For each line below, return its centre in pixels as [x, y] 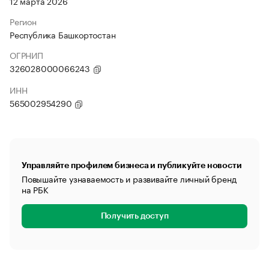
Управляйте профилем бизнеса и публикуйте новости [132, 165]
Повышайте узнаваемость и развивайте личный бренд [129, 178]
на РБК [35, 189]
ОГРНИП [26, 55]
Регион [23, 21]
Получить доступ [134, 216]
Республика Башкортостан [63, 34]
